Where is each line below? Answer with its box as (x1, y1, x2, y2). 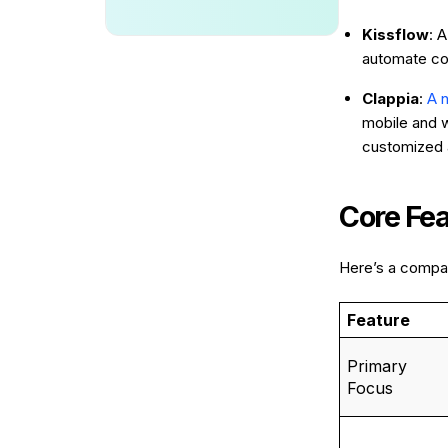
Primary (346, 356, 407, 376)
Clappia (362, 89, 419, 108)
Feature (346, 310, 410, 330)
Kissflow (362, 25, 429, 44)
